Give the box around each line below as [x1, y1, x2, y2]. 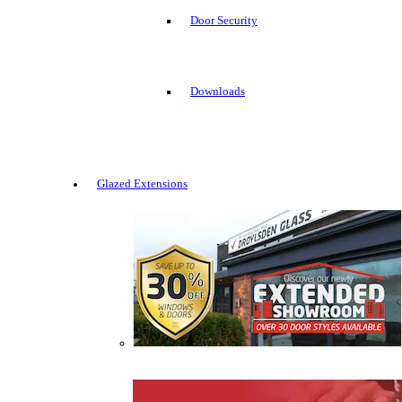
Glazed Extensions [97, 178, 188, 191]
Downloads [190, 85, 245, 99]
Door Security [190, 14, 258, 28]
